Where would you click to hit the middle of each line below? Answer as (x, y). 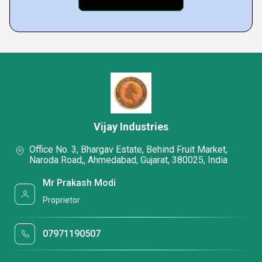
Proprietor (62, 200)
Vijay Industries (131, 127)
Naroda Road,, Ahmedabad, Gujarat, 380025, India (128, 160)
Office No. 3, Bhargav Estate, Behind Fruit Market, (128, 150)
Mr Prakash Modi (80, 182)
